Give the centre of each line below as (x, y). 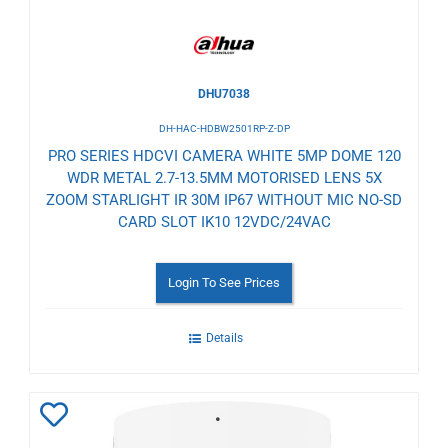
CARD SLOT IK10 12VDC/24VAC (224, 221)
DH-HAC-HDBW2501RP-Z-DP (224, 128)
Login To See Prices (224, 282)
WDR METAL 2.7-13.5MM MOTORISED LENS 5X (224, 177)
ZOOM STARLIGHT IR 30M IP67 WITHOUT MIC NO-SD (224, 199)
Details (224, 337)
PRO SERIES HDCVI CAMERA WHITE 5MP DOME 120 (224, 155)
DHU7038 (224, 93)
